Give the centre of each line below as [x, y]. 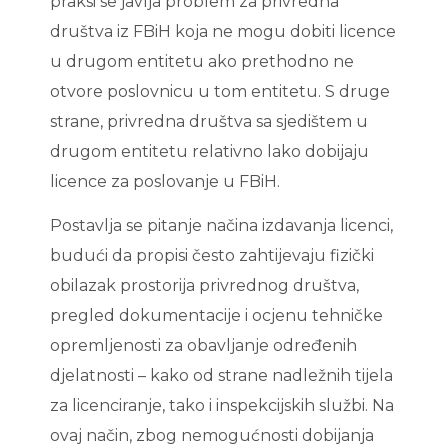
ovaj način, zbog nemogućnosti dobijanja [212, 436]
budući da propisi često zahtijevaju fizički [212, 256]
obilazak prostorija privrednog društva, [204, 286]
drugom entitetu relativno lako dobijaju [209, 152]
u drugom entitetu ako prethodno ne [202, 62]
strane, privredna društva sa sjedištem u [209, 122]
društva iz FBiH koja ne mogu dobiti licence [223, 32]
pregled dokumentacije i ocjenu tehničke [216, 316]
